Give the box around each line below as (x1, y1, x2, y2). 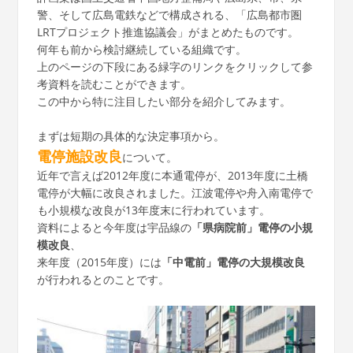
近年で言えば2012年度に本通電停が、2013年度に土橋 (36, 167, 308, 183)
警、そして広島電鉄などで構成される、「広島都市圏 (36, 6, 302, 22)
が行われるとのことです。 (36, 271, 169, 287)
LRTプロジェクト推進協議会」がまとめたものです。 (36, 24, 299, 39)
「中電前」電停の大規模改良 (161, 254, 305, 269)
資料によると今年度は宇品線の (36, 219, 191, 235)
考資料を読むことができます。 (36, 76, 191, 91)
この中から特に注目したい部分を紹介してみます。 (36, 93, 291, 109)
